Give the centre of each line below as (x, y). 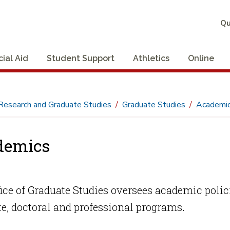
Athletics (151, 58)
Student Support (81, 58)
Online (201, 58)
